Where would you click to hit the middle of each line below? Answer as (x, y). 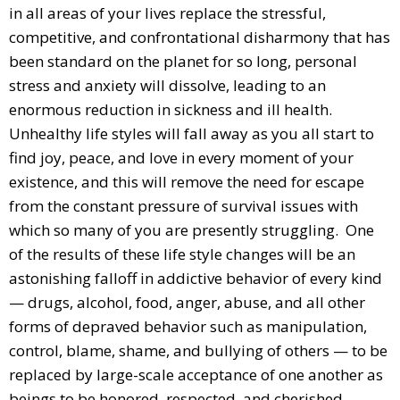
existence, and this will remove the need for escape (187, 181)
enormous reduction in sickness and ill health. (172, 109)
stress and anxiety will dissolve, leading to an (167, 85)
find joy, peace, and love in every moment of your (181, 157)
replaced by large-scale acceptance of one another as (196, 374)
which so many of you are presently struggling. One (192, 229)
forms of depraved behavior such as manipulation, (188, 326)
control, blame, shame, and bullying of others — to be (198, 350)
